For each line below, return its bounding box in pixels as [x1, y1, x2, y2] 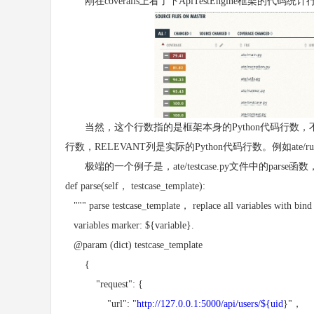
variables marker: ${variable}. [65, 220, 194, 231]
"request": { [65, 279, 143, 289]
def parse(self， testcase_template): [65, 181, 205, 191]
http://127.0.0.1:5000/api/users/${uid [137, 299, 283, 309]
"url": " [65, 299, 137, 309]
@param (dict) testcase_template [65, 240, 203, 250]
